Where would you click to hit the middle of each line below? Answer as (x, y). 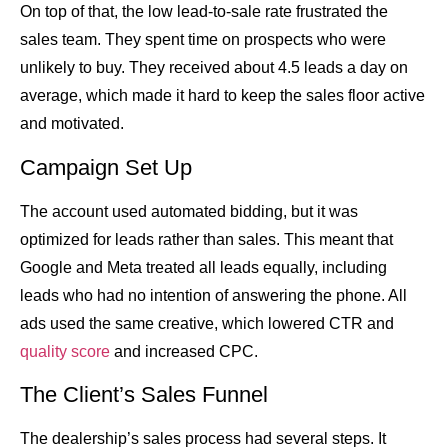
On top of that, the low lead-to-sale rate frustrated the (204, 12)
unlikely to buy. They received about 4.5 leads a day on (214, 68)
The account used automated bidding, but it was (189, 211)
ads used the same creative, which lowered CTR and (207, 323)
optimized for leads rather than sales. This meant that (206, 239)
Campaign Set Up (106, 167)
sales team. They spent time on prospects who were (203, 40)
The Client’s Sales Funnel (144, 395)
